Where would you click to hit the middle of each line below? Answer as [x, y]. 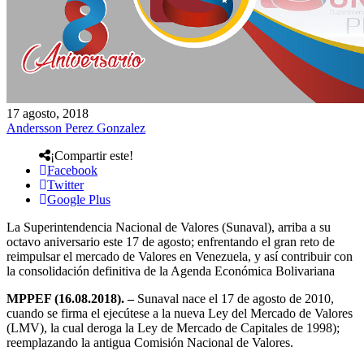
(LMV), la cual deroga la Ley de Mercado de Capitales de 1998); [173, 327]
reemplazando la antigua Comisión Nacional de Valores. [150, 342]
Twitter [65, 184]
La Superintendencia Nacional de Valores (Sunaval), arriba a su [169, 227]
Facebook [72, 170]
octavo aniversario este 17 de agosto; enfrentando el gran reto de [171, 241]
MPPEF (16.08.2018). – [72, 298]
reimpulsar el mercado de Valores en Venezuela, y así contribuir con [180, 256]
